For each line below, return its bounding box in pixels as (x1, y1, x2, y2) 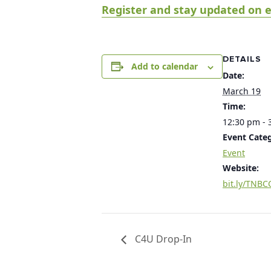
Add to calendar (131, 60, 198, 73)
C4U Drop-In (132, 232, 192, 246)
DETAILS (223, 54, 261, 65)
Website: (223, 162, 259, 174)
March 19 (223, 85, 261, 97)
